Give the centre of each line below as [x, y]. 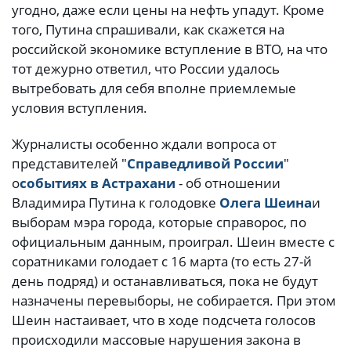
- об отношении [228, 183]
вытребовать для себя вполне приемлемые [154, 89]
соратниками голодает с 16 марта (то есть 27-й [162, 261]
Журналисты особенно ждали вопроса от [144, 143]
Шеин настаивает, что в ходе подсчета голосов [164, 320]
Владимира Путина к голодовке [116, 202]
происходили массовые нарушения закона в [156, 339]
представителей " [69, 163]
